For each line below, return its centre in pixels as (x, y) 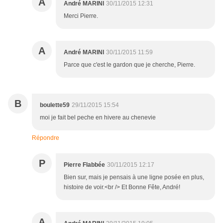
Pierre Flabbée (84, 165)
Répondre (46, 138)
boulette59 (55, 105)
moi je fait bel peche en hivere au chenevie (98, 118)
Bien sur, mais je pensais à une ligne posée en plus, (134, 177)
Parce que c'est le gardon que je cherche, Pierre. (129, 65)
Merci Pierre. (81, 16)
